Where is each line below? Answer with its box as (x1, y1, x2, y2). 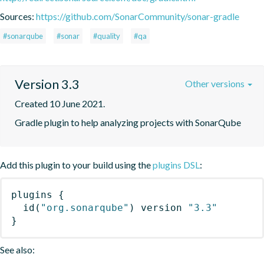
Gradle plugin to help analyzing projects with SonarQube (15, 116, 241, 128)
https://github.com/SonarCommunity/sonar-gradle (36, 10, 239, 22)
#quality (93, 31, 120, 41)
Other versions (185, 77, 246, 89)
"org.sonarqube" (41, 202, 129, 213)
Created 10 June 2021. (15, 97, 105, 109)
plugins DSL (153, 159, 200, 170)
